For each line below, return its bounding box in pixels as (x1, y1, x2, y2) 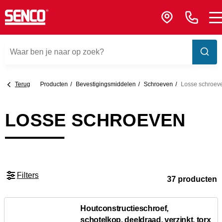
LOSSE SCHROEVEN (5, 110, 186, 130)
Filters (17, 171, 39, 179)
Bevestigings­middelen (76, 81, 136, 88)
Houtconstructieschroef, (80, 204, 168, 213)
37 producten (167, 175, 217, 183)
